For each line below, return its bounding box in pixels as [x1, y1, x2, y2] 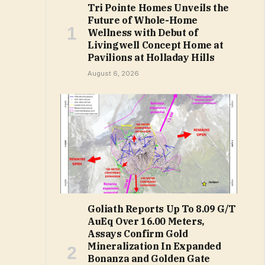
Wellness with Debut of [88, 27, 198, 39]
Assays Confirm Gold [88, 228, 188, 240]
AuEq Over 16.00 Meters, [88, 215, 204, 228]
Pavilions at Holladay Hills [88, 51, 215, 64]
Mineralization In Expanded [88, 240, 221, 253]
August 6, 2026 [88, 69, 139, 78]
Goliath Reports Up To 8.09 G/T [88, 203, 236, 215]
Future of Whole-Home [88, 14, 198, 27]
